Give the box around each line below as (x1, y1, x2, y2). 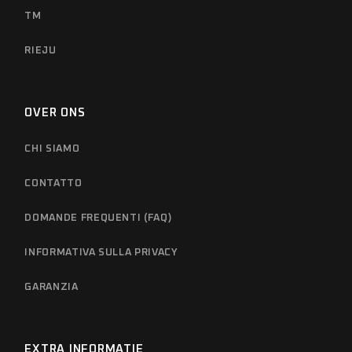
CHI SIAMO (24, 143, 80, 154)
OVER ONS (24, 106, 86, 119)
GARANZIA (24, 281, 79, 292)
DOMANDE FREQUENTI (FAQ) (24, 212, 172, 223)
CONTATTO (24, 178, 82, 189)
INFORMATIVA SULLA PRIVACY (24, 247, 178, 258)
